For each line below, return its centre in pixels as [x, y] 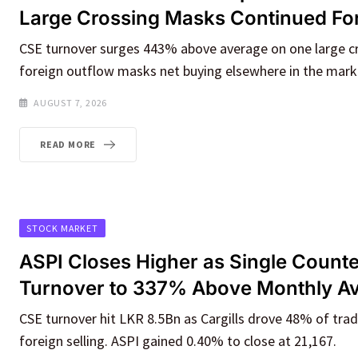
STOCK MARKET [62, 228]
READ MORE [68, 144]
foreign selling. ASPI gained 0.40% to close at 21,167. [178, 340]
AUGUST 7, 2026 [71, 102]
